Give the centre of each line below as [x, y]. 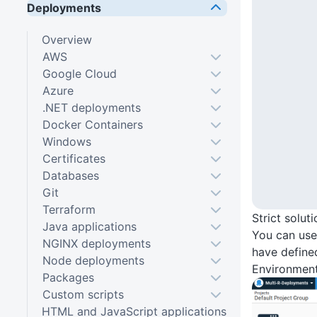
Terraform [69, 209]
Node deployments [93, 260]
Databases [70, 175]
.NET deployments [91, 107]
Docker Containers [92, 124]
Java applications [89, 226]
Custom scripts [83, 294]
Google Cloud [79, 73]
